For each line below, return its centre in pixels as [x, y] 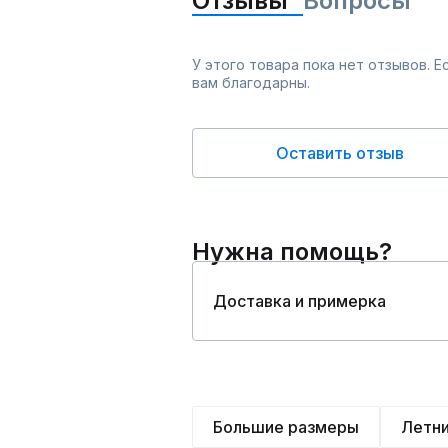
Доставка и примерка [299, 301]
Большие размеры [286, 427]
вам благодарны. [251, 82]
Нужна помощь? [292, 251]
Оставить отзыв [340, 153]
